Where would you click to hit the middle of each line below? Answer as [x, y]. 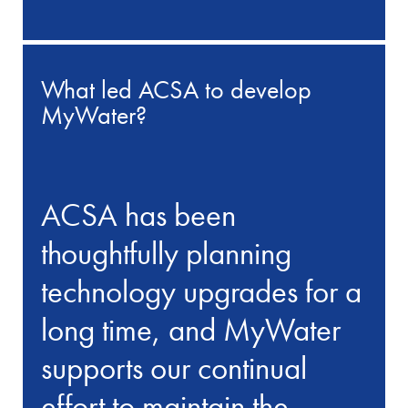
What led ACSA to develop [177, 90]
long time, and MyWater [191, 329]
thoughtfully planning [167, 253]
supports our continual [174, 367]
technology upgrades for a [202, 291]
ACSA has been [139, 214]
